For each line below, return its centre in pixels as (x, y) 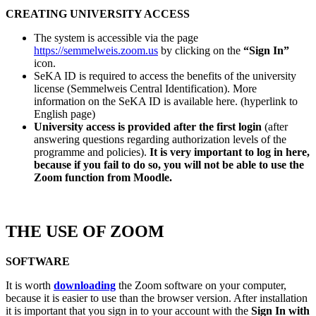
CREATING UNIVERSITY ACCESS (98, 14)
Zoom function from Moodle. (103, 178)
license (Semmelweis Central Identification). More (145, 89)
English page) (65, 114)
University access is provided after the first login (148, 127)
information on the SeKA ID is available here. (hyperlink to (166, 102)
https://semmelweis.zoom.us (96, 51)
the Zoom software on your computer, (201, 286)
